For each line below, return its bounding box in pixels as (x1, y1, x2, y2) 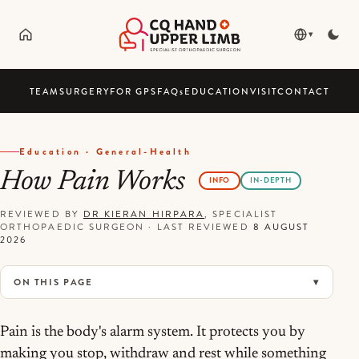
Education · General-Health (19, 145, 192, 159)
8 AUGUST (252, 220, 310, 233)
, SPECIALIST (204, 207, 278, 220)
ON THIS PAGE (14, 275, 93, 288)
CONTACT (277, 84, 330, 98)
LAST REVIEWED (156, 220, 253, 233)
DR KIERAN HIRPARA (83, 207, 205, 220)
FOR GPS (109, 84, 157, 98)
